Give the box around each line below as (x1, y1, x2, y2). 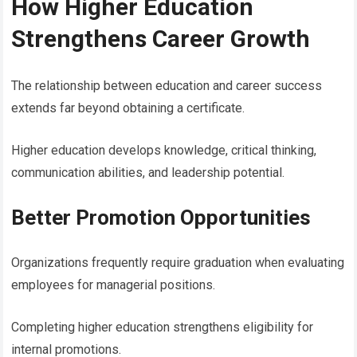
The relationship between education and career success (11, 77, 323, 93)
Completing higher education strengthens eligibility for (11, 319, 314, 335)
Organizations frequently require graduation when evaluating (11, 254, 345, 270)
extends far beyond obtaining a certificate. (11, 100, 245, 116)
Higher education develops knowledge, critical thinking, (11, 142, 317, 158)
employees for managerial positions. (11, 277, 216, 292)
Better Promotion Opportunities (11, 205, 312, 229)
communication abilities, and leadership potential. (11, 164, 285, 180)
